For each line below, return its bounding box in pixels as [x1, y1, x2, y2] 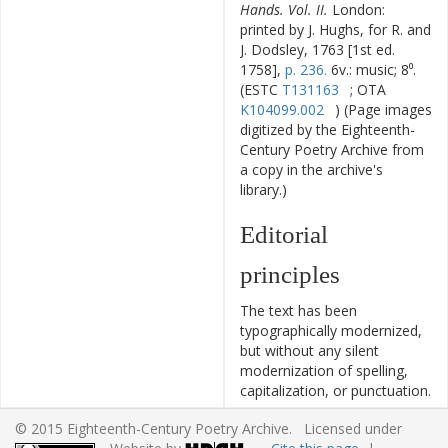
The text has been [240, 301, 357, 320]
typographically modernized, [240, 321, 422, 340]
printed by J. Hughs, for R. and [240, 20, 431, 39]
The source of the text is [240, 401, 399, 420]
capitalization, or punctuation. [240, 381, 431, 400]
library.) [240, 180, 287, 199]
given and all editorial [240, 421, 376, 440]
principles [240, 261, 340, 288]
